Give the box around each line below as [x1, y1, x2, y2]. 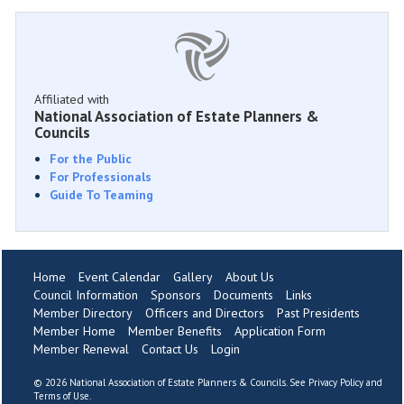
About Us [225, 269, 274, 285]
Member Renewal [33, 341, 129, 357]
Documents [214, 287, 273, 303]
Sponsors [151, 287, 201, 303]
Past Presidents [277, 305, 360, 321]
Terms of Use [33, 390, 89, 402]
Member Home [33, 323, 115, 339]
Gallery [173, 269, 213, 285]
